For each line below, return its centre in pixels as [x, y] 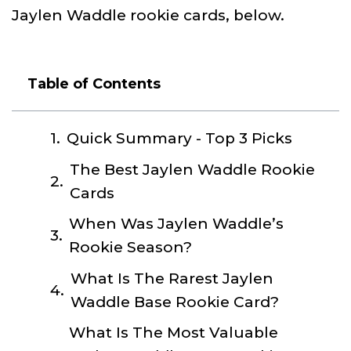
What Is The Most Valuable [173, 333]
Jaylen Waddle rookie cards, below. [148, 16]
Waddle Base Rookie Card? [174, 302]
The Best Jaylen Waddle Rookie [192, 169]
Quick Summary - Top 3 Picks [179, 139]
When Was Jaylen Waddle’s [176, 224]
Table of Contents [94, 84]
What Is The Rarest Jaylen [172, 278]
